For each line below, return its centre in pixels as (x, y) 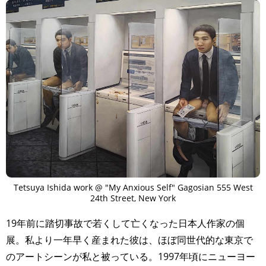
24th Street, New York (133, 198)
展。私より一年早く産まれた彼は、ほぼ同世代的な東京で (129, 240)
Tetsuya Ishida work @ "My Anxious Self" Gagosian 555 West (133, 187)
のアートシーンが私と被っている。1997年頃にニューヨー (131, 256)
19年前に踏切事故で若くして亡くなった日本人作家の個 (125, 223)
